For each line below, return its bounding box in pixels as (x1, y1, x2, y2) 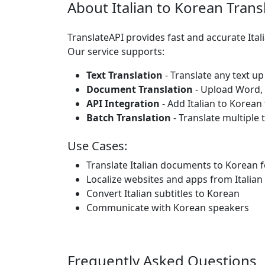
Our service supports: (67, 45, 164, 58)
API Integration (86, 97, 160, 110)
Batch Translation (86, 111, 171, 124)
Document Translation (86, 83, 193, 96)
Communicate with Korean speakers (86, 201, 249, 214)
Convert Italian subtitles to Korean (86, 187, 240, 200)
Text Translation (86, 69, 163, 82)
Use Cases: (67, 138, 127, 154)
